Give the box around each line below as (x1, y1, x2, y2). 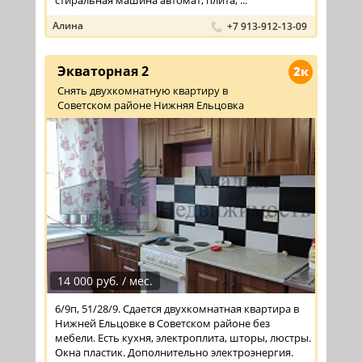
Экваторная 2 (57, 62, 149, 81)
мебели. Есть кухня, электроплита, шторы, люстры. (55, 330, 311, 345)
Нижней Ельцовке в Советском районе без (55, 315, 270, 330)
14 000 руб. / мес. (57, 272, 153, 288)
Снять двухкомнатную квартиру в (57, 83, 228, 99)
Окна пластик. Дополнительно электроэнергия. (55, 344, 293, 360)
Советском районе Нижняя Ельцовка (57, 98, 244, 113)
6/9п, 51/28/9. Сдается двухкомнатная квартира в (55, 301, 299, 316)
